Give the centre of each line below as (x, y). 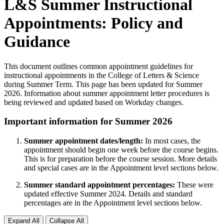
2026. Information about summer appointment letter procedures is (107, 93)
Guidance (37, 42)
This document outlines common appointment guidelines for (98, 66)
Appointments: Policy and (93, 23)
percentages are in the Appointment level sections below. (113, 203)
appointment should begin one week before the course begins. (121, 150)
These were (194, 185)
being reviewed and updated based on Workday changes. (94, 102)
